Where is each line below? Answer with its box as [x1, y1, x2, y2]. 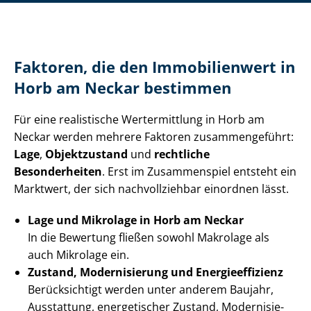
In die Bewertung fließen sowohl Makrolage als [28, 230, 269, 246]
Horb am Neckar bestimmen [14, 78, 231, 99]
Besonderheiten [14, 164, 102, 180]
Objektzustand [45, 146, 128, 162]
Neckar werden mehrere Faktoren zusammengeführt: [14, 129, 294, 145]
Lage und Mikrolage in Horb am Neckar [28, 212, 244, 228]
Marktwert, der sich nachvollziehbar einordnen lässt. [14, 181, 289, 197]
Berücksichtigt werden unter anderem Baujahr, [28, 282, 274, 298]
